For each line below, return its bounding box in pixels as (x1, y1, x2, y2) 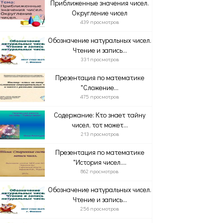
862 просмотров (81, 167, 119, 175)
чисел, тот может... (71, 120, 128, 129)
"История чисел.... (73, 157, 126, 167)
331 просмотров (80, 55, 119, 63)
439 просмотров (80, 18, 119, 25)
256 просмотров (80, 205, 119, 212)
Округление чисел (72, 8, 128, 17)
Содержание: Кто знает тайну (54, 110, 146, 119)
